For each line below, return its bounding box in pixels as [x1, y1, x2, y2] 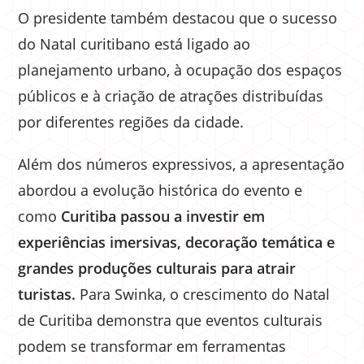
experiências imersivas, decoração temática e [18, 232, 336, 252]
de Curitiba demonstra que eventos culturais [18, 310, 323, 330]
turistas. [18, 284, 76, 304]
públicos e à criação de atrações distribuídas [18, 85, 324, 106]
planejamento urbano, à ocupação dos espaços [18, 59, 343, 80]
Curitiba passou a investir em [61, 206, 266, 226]
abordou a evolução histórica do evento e [18, 180, 303, 200]
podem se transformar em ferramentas [18, 336, 287, 356]
